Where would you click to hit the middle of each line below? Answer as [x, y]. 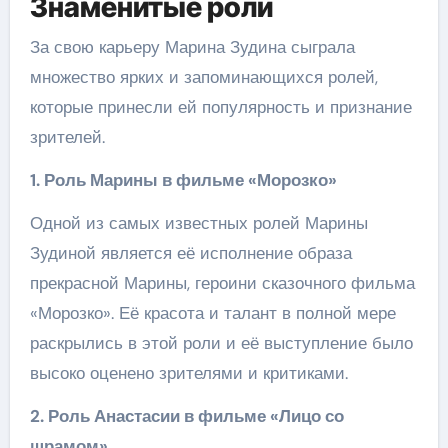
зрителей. [67, 136]
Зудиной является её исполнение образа [190, 252]
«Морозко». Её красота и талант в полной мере [212, 312]
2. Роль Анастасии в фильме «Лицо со [186, 415]
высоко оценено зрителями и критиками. [188, 372]
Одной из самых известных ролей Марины [198, 222]
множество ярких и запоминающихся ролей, [203, 76]
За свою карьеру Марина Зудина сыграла [192, 46]
